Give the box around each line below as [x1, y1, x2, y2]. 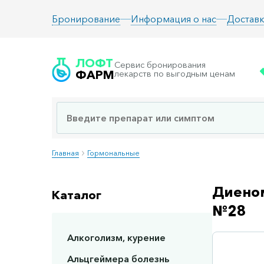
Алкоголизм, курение [67, 232, 166, 244]
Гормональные [87, 148, 140, 157]
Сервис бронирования [114, 60, 206, 70]
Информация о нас [131, 12, 216, 25]
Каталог [52, 188, 101, 203]
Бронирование [52, 13, 120, 25]
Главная [52, 148, 79, 157]
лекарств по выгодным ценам [114, 68, 235, 79]
